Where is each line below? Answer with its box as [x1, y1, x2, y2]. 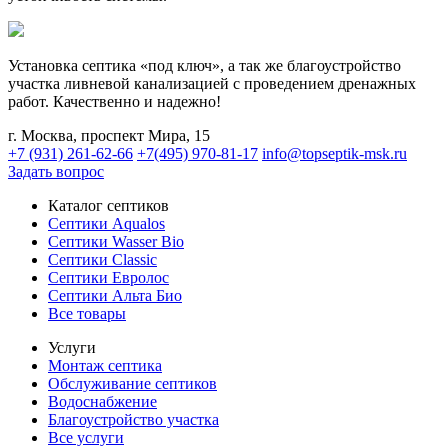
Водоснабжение [48, 393, 157, 411]
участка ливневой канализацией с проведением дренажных [8, 75, 416, 93]
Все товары [48, 305, 126, 323]
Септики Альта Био [48, 287, 182, 305]
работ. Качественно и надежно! [8, 93, 221, 111]
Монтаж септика [48, 357, 162, 375]
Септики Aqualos [48, 215, 165, 233]
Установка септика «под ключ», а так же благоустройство [8, 57, 401, 75]
